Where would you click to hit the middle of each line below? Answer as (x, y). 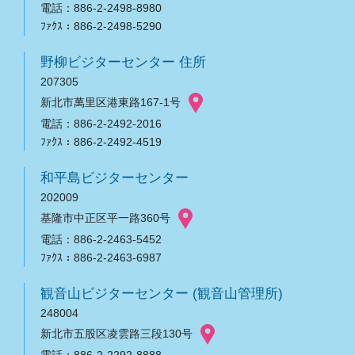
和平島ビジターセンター (115, 177)
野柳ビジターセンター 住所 (123, 61)
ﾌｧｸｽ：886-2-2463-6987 (101, 257)
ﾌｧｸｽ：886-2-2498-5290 (101, 26)
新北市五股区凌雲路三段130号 (118, 333)
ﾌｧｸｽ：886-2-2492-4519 (101, 141)
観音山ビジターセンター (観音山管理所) (162, 293)
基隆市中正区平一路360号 (107, 218)
